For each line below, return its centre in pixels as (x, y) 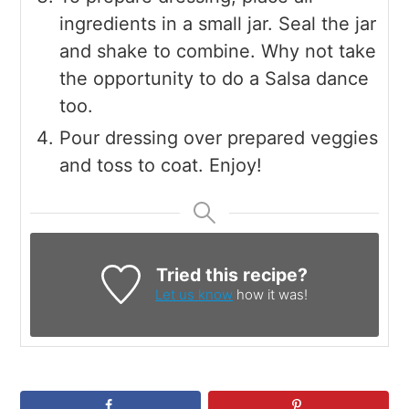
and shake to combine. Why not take (218, 51)
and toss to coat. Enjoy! (161, 165)
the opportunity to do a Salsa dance (215, 78)
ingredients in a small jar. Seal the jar (218, 23)
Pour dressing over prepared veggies (219, 137)
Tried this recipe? (231, 274)
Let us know (194, 294)
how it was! (271, 294)
